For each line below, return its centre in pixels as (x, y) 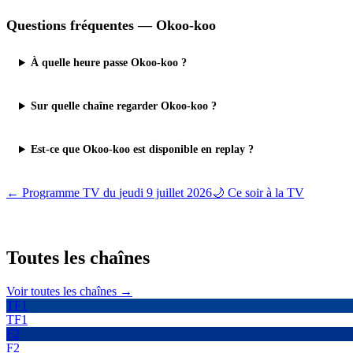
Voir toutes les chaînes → (69, 292)
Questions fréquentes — (81, 26)
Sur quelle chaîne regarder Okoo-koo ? (124, 106)
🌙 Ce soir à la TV (258, 193)
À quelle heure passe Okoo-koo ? (109, 63)
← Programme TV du (63, 193)
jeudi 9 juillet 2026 (165, 193)
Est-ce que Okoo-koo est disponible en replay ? (143, 149)
